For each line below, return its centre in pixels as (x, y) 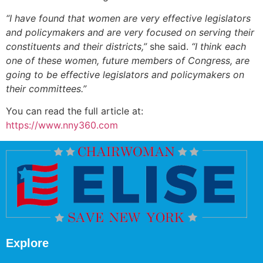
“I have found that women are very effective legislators (128, 18)
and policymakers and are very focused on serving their (130, 32)
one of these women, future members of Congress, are (128, 60)
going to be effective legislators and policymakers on (125, 75)
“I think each (219, 46)
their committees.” (46, 89)
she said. (169, 46)
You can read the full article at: (75, 111)
